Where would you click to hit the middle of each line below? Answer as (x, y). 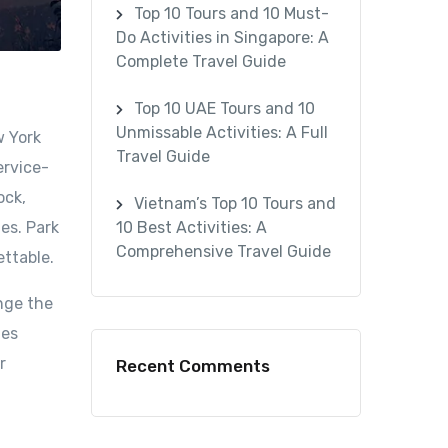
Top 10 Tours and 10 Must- (231, 13)
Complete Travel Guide (201, 61)
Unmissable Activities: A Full (222, 132)
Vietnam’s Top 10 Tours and (234, 204)
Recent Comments (193, 365)
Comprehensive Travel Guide (223, 252)
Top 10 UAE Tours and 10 (224, 108)
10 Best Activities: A (191, 228)
